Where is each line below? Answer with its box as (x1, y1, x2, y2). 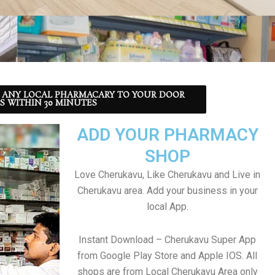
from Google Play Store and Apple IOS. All (77, 250, 257, 261)
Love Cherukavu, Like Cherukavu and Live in (74, 169, 260, 180)
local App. (146, 201, 188, 212)
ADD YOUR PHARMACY (76, 125, 258, 145)
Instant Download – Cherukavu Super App (79, 234, 256, 246)
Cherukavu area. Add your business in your (77, 185, 258, 196)
